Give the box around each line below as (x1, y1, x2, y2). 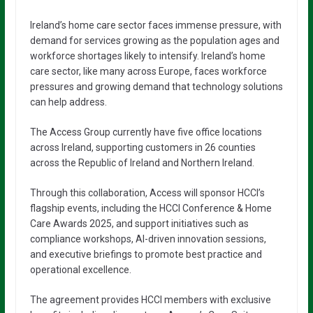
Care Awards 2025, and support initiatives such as (29, 218, 249, 229)
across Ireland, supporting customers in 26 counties (29, 142, 256, 153)
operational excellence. (29, 264, 131, 275)
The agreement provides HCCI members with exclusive (29, 294, 271, 305)
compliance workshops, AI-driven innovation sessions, (29, 233, 266, 245)
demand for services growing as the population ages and (29, 35, 279, 46)
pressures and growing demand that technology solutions (29, 81, 283, 92)
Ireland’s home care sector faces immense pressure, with (29, 20, 282, 31)
